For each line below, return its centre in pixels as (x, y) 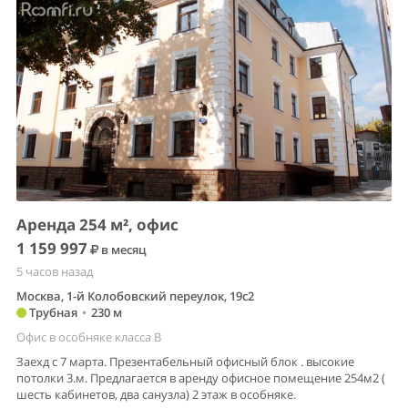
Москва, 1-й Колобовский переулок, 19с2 (135, 296)
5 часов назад (55, 272)
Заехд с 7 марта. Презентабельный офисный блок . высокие (185, 362)
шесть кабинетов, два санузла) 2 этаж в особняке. (156, 395)
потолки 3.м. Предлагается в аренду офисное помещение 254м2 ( (201, 378)
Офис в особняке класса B (89, 337)
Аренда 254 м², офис (97, 225)
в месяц (122, 250)
